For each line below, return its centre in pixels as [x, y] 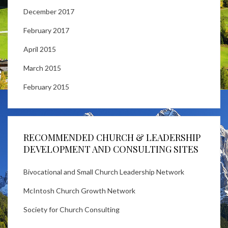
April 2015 [40, 49]
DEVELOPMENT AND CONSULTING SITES [111, 149]
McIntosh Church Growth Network [79, 190]
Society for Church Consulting [72, 209]
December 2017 [49, 11]
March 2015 [42, 68]
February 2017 [46, 30]
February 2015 [46, 87]
